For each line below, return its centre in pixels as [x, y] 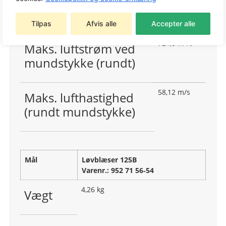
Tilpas [41, 23]
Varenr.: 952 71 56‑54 [118, 171]
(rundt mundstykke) [80, 112]
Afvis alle [101, 23]
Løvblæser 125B [109, 160]
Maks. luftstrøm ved [80, 49]
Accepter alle [173, 23]
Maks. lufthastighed [79, 98]
